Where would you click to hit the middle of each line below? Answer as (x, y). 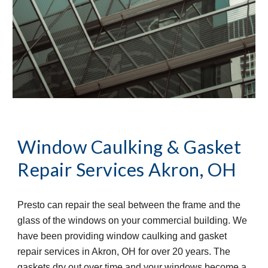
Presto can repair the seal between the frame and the (129, 205)
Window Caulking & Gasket (130, 147)
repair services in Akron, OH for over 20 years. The (124, 252)
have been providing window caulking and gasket (122, 236)
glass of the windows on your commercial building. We (133, 221)
